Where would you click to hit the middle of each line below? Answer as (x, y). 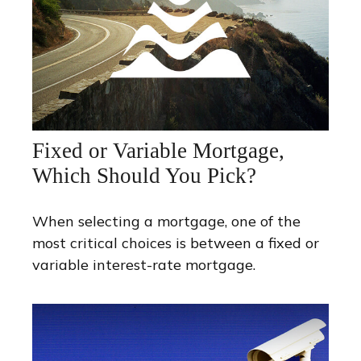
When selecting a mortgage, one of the (166, 222)
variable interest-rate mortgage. (144, 265)
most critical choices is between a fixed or (176, 243)
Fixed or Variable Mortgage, (158, 151)
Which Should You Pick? (144, 176)
